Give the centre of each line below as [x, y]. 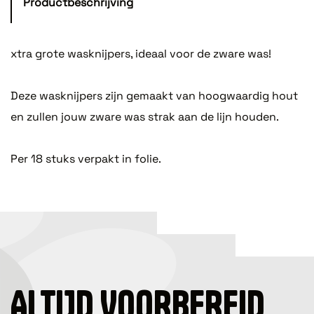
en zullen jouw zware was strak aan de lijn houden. [145, 117]
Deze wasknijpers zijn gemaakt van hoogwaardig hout [154, 96]
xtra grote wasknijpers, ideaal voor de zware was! [141, 54]
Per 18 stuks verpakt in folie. [86, 159]
